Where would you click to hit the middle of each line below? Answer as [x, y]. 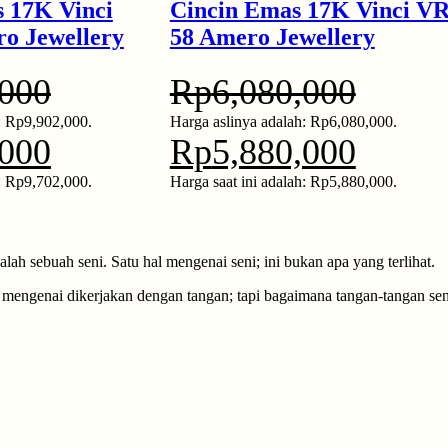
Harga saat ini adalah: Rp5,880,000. [283, 181]
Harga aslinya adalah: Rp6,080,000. [283, 121]
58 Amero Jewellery [272, 36]
